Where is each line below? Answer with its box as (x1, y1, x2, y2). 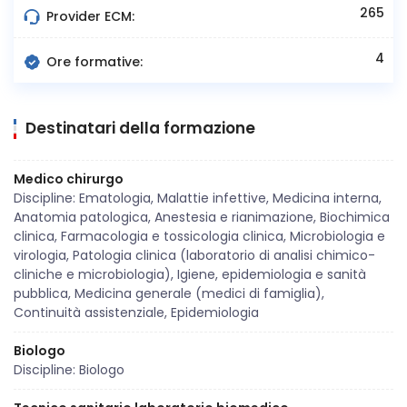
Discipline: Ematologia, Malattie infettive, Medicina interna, (14, 189, 382, 208)
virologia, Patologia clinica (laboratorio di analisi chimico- (14, 246, 375, 265)
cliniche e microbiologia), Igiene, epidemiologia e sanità (14, 265, 366, 284)
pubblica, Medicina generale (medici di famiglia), (14, 284, 324, 303)
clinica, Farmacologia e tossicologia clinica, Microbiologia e (14, 227, 385, 246)
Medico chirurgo (14, 170, 124, 189)
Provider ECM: (43, 7, 134, 26)
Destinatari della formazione (25, 117, 255, 140)
